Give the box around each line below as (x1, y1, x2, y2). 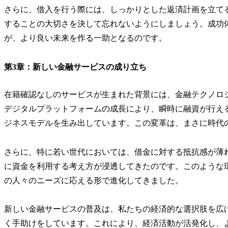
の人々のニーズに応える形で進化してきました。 (4, 176, 183, 185)
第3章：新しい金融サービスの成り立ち (4, 62, 147, 71)
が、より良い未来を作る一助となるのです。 (4, 34, 167, 43)
